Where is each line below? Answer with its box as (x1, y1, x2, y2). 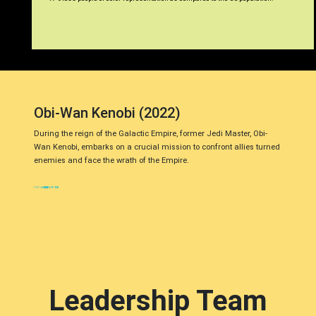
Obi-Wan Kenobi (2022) (34, 104, 181, 121)
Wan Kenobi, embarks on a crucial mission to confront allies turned (34, 142, 280, 152)
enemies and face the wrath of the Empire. (34, 156, 189, 165)
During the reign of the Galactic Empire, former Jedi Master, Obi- (34, 129, 267, 138)
